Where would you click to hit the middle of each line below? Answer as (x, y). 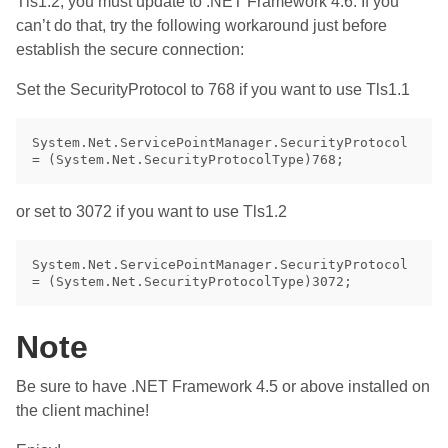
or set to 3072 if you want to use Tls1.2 (151, 211)
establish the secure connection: (130, 49)
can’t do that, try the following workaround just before (201, 25)
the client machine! (82, 411)
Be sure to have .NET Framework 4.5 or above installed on (223, 387)
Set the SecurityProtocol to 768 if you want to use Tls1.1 (213, 89)
